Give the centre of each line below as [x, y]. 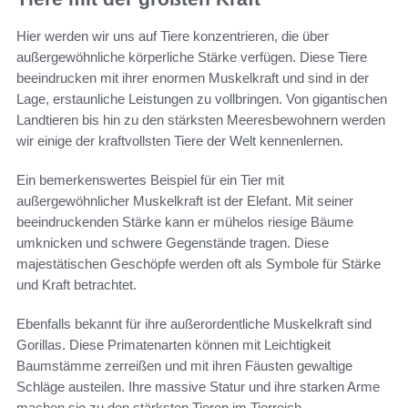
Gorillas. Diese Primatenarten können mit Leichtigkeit [173, 344]
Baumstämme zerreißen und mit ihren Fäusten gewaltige [184, 365]
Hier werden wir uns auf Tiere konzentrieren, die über [173, 36]
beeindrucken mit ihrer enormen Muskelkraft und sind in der [193, 77]
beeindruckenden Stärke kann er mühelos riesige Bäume [185, 221]
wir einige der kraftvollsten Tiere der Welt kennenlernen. [180, 140]
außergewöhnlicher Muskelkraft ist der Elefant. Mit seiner [185, 200]
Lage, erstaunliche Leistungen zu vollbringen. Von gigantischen [202, 98]
